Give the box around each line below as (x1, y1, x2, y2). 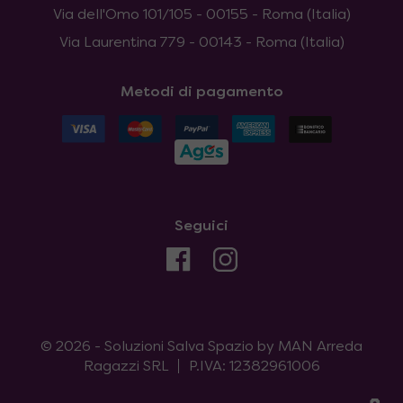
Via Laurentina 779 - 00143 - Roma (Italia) (58, 36, 345, 51)
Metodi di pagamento (120, 85, 283, 101)
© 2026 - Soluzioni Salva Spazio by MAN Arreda (40, 340, 363, 355)
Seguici (175, 219, 228, 235)
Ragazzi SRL (83, 360, 169, 375)
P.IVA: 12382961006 (188, 360, 320, 375)
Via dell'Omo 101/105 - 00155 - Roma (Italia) (52, 8, 351, 23)
